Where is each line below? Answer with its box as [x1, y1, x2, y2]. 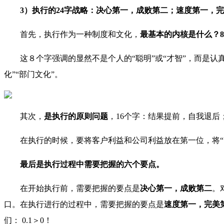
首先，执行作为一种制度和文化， [20, 30, 140, 39]
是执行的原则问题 [44, 112, 108, 121]
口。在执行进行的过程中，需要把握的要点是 [4, 200, 164, 209]
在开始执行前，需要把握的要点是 [20, 184, 140, 193]
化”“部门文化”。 [4, 70, 62, 79]
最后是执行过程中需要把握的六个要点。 [20, 160, 164, 169]
